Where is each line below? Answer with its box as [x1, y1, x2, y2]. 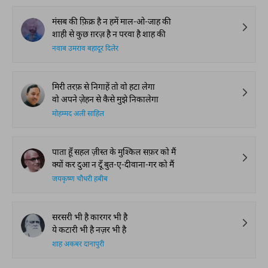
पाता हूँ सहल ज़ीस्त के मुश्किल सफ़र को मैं [52, 147, 176, 157]
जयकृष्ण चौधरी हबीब [52, 175, 108, 184]
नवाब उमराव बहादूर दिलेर [52, 44, 118, 54]
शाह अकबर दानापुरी [52, 240, 104, 249]
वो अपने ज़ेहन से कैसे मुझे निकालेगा [52, 94, 159, 104]
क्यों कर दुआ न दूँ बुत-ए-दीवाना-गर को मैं [52, 159, 174, 169]
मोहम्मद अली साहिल [52, 109, 104, 119]
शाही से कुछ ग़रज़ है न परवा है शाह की [52, 29, 166, 39]
